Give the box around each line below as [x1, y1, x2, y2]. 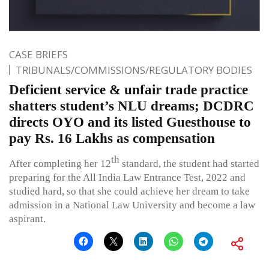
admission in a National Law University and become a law [9, 199, 255, 211]
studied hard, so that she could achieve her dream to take [9, 185, 250, 197]
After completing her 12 [9, 157, 111, 169]
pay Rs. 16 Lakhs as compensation [9, 130, 215, 146]
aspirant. [9, 213, 46, 225]
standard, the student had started [119, 157, 259, 169]
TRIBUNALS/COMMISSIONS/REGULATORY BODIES [16, 62, 252, 77]
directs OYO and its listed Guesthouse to [9, 114, 251, 130]
